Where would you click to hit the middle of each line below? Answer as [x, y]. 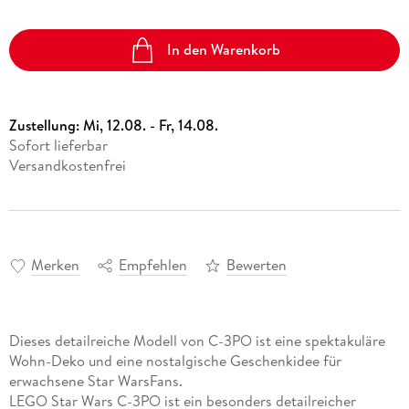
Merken [55, 265]
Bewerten [256, 265]
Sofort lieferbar [58, 146]
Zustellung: [46, 126]
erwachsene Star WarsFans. [95, 381]
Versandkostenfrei [67, 166]
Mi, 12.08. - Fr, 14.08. [150, 126]
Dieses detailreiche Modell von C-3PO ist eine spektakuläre [197, 341]
